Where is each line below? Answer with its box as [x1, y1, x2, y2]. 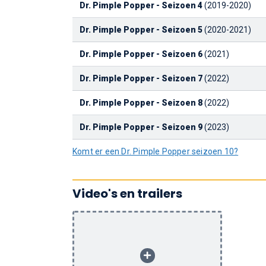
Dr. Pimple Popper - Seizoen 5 [80, 25, 202, 34]
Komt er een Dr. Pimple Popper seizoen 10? [72, 147, 239, 156]
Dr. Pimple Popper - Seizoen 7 [80, 74, 202, 83]
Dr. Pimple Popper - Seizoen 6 [80, 49, 202, 59]
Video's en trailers [72, 185, 182, 202]
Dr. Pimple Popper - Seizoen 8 [80, 98, 202, 107]
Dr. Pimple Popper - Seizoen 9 [80, 122, 202, 132]
